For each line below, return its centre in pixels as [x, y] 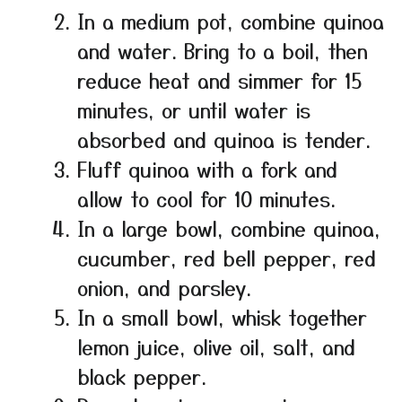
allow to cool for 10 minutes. [206, 198]
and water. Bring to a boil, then [223, 50]
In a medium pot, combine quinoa [231, 20]
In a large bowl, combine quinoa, [229, 227]
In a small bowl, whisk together [222, 316]
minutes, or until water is [194, 109]
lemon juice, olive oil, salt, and [216, 346]
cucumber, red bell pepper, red [227, 257]
